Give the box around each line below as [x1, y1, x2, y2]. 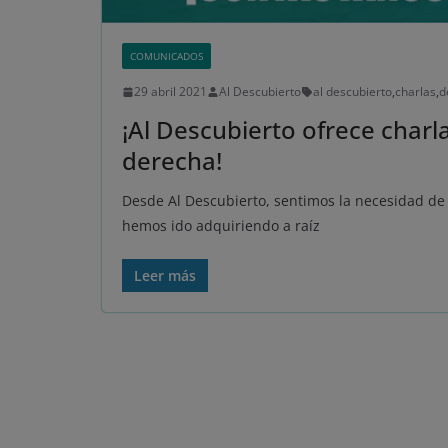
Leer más [134, 266, 196, 286]
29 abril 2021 [134, 83, 207, 101]
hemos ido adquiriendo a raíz [122, 216, 320, 236]
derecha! [122, 144, 222, 178]
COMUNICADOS [130, 49, 203, 64]
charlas [395, 83, 436, 101]
